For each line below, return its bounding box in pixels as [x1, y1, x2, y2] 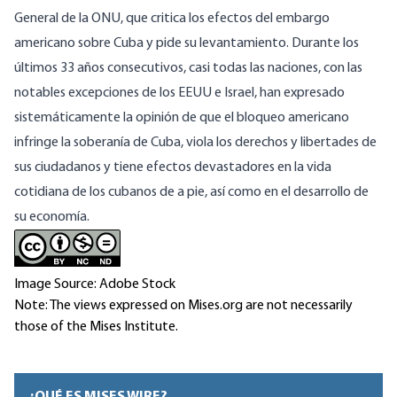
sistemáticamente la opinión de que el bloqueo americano [14, 111, 349, 126]
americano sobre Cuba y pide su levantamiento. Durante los [14, 36, 359, 51]
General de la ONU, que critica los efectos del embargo [14, 12, 330, 27]
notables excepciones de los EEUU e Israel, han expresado [14, 86, 345, 101]
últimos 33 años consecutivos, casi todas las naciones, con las [14, 61, 362, 76]
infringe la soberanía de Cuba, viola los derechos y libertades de [14, 136, 377, 151]
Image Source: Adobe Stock [14, 277, 175, 292]
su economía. [14, 210, 90, 225]
